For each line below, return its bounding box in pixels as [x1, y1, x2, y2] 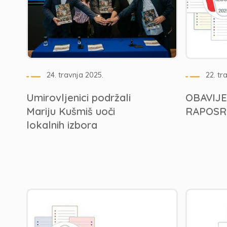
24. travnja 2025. [47, 70, 103, 80]
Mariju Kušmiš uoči [26, 105, 115, 118]
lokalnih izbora [26, 119, 97, 131]
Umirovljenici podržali [26, 91, 131, 104]
